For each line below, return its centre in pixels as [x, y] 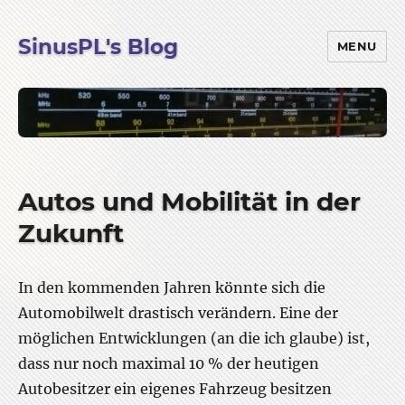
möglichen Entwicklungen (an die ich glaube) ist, [194, 338]
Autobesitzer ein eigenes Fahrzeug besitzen [175, 388]
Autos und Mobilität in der [189, 201]
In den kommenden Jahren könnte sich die [172, 287]
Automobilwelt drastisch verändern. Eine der [178, 312]
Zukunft [71, 233]
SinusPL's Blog [98, 47]
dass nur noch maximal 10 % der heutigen [169, 363]
